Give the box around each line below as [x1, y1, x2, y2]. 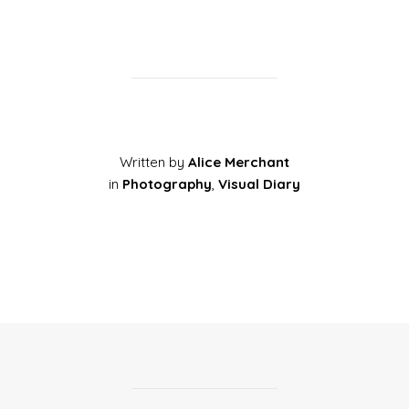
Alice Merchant [188, 152, 289, 171]
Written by [120, 152, 188, 171]
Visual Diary [218, 174, 300, 193]
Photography [122, 174, 212, 193]
